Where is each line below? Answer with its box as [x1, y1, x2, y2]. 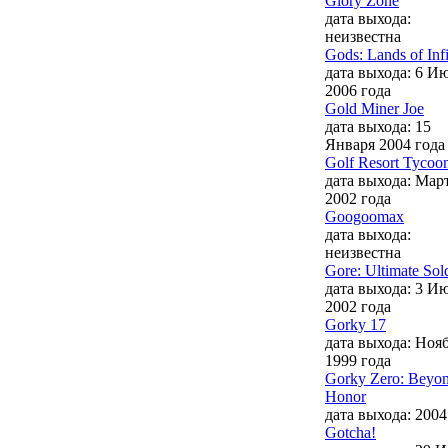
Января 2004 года [325, 135, 445, 153]
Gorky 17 [325, 315, 386, 333]
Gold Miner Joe [325, 99, 424, 117]
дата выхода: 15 [325, 117, 431, 135]
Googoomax [325, 207, 404, 225]
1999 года [325, 351, 391, 369]
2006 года [325, 81, 391, 99]
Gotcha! [325, 423, 376, 441]
